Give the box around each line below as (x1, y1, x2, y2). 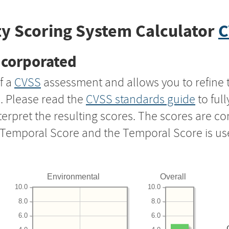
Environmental (47, 172, 100, 181)
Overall (160, 172, 187, 181)
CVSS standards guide (86, 91, 195, 107)
